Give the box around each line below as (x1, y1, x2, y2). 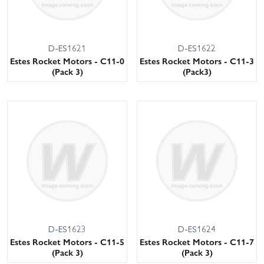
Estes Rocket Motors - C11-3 (140, 54, 254, 68)
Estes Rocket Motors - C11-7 (140, 235, 254, 249)
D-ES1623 (48, 222, 86, 236)
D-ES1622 (178, 41, 216, 55)
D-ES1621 (48, 41, 86, 55)
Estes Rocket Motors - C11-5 (10, 235, 124, 249)
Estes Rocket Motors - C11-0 (10, 54, 124, 68)
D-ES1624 (178, 222, 216, 236)
